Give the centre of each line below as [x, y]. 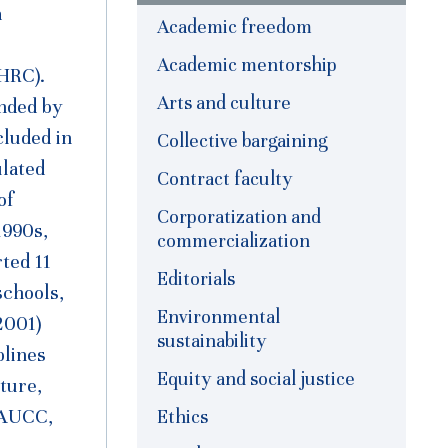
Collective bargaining [242, 141]
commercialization [233, 241]
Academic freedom [234, 27]
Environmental [218, 317]
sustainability [212, 341]
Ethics [182, 417]
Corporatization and [239, 217]
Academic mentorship [247, 65]
